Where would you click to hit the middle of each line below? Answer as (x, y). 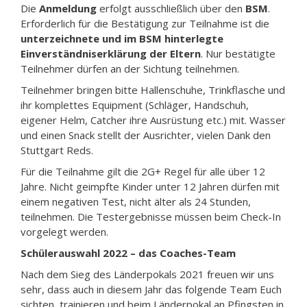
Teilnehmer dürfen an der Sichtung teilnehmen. (130, 68)
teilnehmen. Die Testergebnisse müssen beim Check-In (151, 216)
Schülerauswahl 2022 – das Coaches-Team (128, 253)
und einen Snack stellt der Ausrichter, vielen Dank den (146, 135)
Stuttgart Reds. (57, 150)
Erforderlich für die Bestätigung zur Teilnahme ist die (145, 23)
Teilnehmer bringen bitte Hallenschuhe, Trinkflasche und (153, 89)
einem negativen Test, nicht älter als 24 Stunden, (136, 201)
